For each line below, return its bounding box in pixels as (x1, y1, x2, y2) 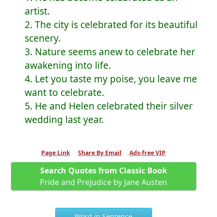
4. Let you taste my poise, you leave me (24, 72, 197, 86)
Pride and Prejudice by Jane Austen (40, 177, 167, 188)
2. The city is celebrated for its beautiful (24, 18, 198, 31)
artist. (24, 4, 50, 18)
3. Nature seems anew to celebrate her (24, 45, 195, 59)
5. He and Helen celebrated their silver (24, 99, 193, 113)
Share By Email (78, 148, 122, 157)
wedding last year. (24, 113, 104, 126)
